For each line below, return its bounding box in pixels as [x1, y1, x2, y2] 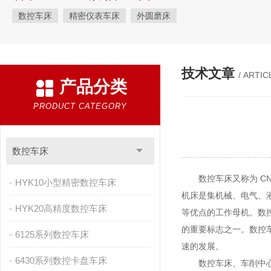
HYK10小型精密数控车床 [15, 177, 116, 188]
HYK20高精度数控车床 [15, 203, 107, 214]
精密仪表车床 [68, 11, 120, 21]
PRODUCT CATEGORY [33, 102, 127, 111]
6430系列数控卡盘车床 [15, 255, 107, 266]
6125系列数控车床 [15, 229, 89, 240]
